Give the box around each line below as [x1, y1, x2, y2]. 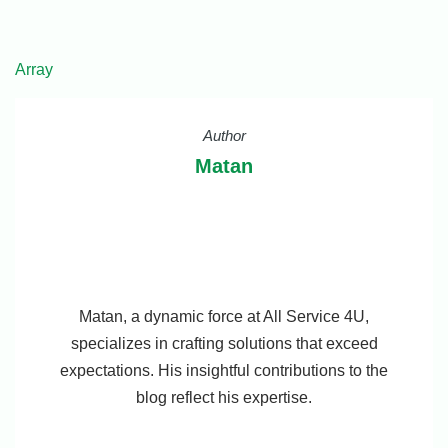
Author [202, 127, 246, 144]
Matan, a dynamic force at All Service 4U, [79, 308, 369, 325]
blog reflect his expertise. [136, 389, 312, 406]
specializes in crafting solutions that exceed [70, 335, 378, 352]
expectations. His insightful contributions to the [60, 362, 388, 379]
